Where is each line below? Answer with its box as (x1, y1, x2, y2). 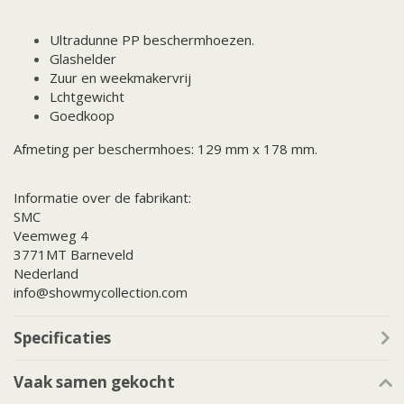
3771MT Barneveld (14, 245, 133, 264)
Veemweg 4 (14, 226, 88, 245)
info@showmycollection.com (14, 283, 188, 302)
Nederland (14, 264, 78, 283)
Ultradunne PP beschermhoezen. (50, 31, 254, 50)
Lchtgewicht (50, 87, 124, 106)
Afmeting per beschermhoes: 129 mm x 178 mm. (14, 140, 317, 159)
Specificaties (14, 327, 111, 349)
